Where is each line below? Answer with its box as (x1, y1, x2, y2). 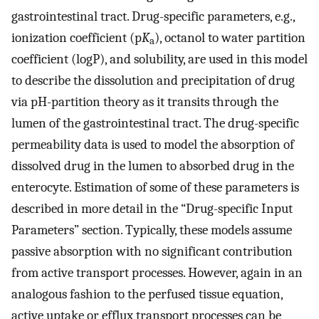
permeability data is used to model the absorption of (11, 136, 294, 152)
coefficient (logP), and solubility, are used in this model (11, 51, 308, 67)
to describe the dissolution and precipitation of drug (11, 72, 295, 88)
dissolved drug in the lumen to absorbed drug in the (11, 157, 294, 174)
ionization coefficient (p (11, 29, 142, 46)
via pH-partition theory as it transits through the (11, 93, 278, 110)
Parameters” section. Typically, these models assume (11, 221, 292, 238)
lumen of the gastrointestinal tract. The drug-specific (11, 115, 299, 131)
